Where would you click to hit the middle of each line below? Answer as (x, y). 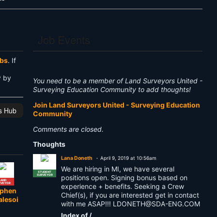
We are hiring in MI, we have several (118, 169)
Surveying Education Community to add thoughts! (112, 89)
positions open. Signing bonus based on (124, 178)
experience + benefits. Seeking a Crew (123, 186)
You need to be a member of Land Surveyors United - (118, 81)
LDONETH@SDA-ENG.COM (156, 204)
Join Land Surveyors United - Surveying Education (116, 105)
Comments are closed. (68, 129)
